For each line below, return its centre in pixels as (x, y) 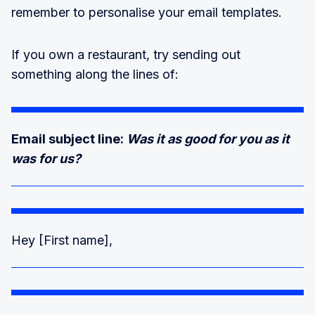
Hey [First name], (62, 240)
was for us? (46, 159)
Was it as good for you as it (208, 139)
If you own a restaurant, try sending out (126, 55)
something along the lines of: (95, 75)
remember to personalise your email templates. (147, 13)
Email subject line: (69, 139)
